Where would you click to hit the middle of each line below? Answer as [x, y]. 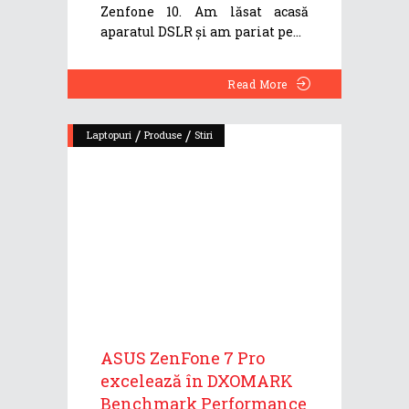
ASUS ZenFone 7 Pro [183, 358]
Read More [257, 84]
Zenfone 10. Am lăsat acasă [204, 12]
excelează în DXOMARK [197, 381]
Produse [163, 135]
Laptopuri [109, 135]
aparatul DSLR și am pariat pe [197, 32]
